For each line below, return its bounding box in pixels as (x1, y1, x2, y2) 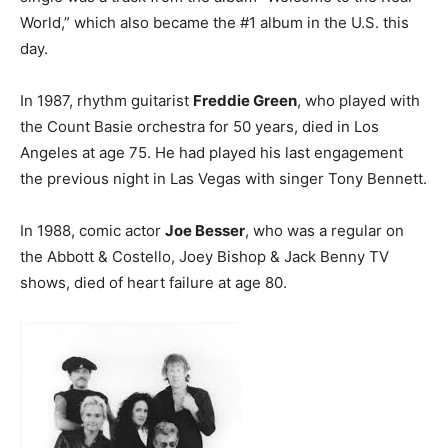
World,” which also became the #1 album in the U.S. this (20, 13, 409, 33)
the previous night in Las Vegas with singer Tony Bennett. (20, 169, 427, 189)
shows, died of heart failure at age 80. (20, 273, 287, 293)
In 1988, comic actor (20, 221, 165, 241)
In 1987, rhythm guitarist (20, 91, 193, 111)
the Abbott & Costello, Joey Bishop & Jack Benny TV (20, 247, 389, 267)
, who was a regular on (245, 221, 404, 241)
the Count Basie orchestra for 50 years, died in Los (20, 117, 379, 137)
